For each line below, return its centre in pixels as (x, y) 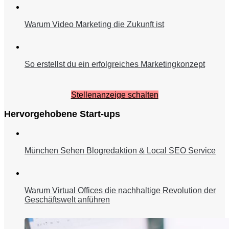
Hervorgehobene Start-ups (62, 114)
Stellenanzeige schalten (114, 95)
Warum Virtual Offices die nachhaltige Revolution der (120, 190)
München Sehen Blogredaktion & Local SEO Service (120, 150)
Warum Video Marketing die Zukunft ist (94, 24)
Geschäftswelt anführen (67, 199)
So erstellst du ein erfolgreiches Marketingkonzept (115, 64)
